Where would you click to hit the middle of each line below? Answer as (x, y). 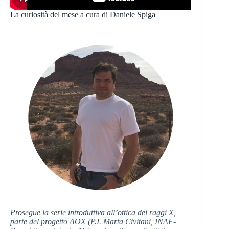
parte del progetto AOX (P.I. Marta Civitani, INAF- (93, 222)
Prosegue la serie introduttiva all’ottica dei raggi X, (93, 213)
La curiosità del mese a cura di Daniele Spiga (83, 15)
